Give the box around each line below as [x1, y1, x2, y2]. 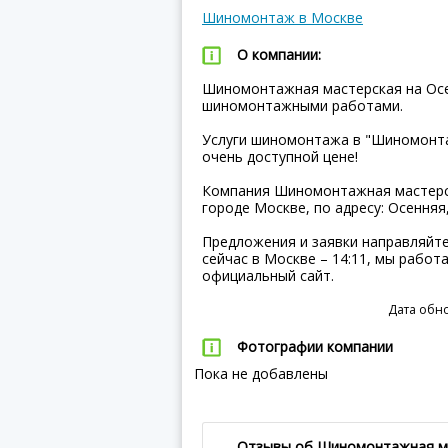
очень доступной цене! [202, 147, 358, 166]
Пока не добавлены [182, 364, 328, 383]
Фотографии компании [237, 337, 393, 356]
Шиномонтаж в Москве [202, 8, 363, 27]
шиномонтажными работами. [202, 96, 403, 115]
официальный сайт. [202, 266, 334, 285]
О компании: [237, 45, 321, 64]
